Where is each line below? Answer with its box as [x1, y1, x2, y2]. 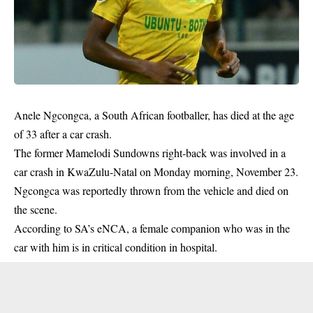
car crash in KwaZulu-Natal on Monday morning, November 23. [14, 164, 298, 180]
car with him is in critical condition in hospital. [14, 240, 217, 255]
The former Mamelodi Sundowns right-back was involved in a [14, 145, 286, 161]
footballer [167, 108, 208, 123]
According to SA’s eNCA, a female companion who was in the [14, 221, 290, 236]
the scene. [14, 202, 57, 217]
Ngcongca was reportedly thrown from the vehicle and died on [14, 183, 289, 198]
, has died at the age [208, 108, 294, 123]
